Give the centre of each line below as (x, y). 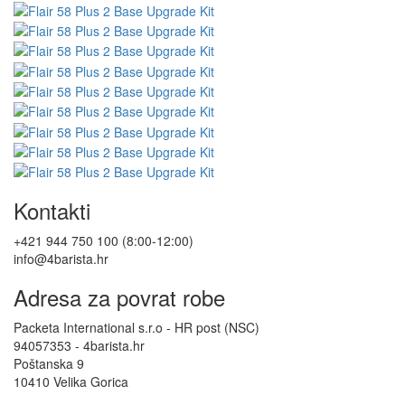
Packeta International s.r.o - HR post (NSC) (137, 328)
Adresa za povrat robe (119, 297)
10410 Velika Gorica (71, 382)
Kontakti (52, 211)
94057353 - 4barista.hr (79, 346)
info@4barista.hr (61, 259)
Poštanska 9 (49, 364)
